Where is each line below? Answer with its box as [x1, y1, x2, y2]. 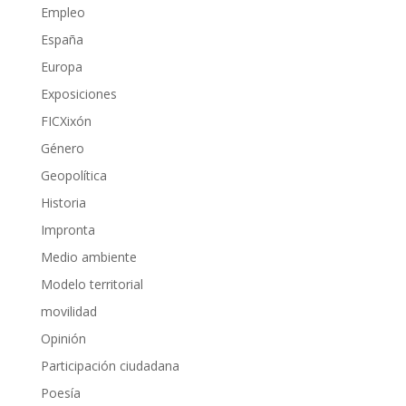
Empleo [40, 4, 85, 21]
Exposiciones [40, 85, 117, 102]
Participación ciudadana [40, 357, 179, 374]
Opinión [40, 330, 86, 347]
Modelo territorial [40, 275, 143, 293]
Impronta [40, 221, 95, 238]
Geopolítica [40, 167, 107, 184]
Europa [40, 58, 82, 75]
